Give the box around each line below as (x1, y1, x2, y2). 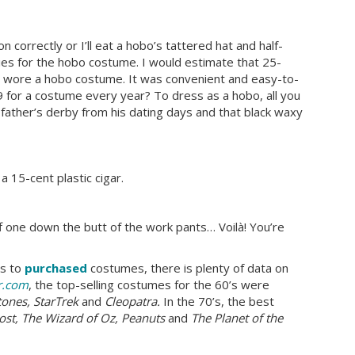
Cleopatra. (101, 292, 163, 309)
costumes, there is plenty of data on (87, 259, 288, 276)
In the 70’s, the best (163, 292, 274, 309)
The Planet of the (191, 309, 283, 326)
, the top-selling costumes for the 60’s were (29, 276, 269, 292)
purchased (25, 259, 87, 276)
